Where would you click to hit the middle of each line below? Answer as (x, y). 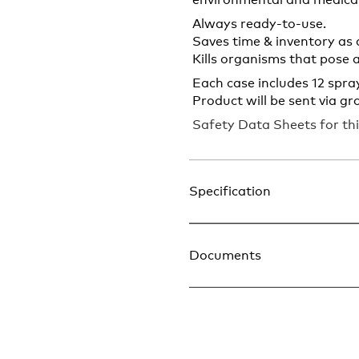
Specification (230, 192)
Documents (225, 256)
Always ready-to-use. (259, 24)
